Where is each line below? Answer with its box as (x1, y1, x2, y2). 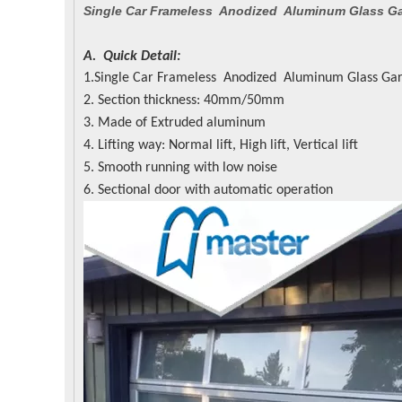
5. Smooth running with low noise (83, 161, 277, 175)
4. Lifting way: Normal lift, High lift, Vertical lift (83, 138, 358, 153)
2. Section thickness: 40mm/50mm (83, 93, 284, 108)
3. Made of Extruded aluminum (83, 116, 266, 130)
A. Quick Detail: (83, 49, 180, 64)
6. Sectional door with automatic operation (83, 183, 333, 197)
